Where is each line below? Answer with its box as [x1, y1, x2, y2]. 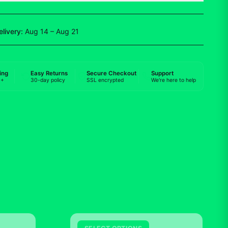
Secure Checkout [86, 69, 136, 77]
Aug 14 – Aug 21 [24, 27, 79, 36]
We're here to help [151, 76, 196, 83]
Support [151, 69, 174, 77]
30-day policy [31, 76, 66, 83]
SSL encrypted [86, 76, 124, 83]
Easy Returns [31, 69, 68, 77]
